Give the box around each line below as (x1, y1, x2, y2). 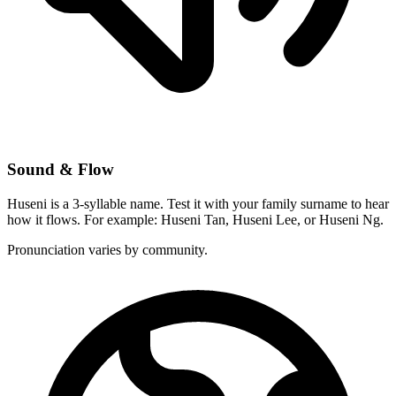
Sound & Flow (7, 160, 114, 179)
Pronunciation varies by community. (7, 241, 208, 257)
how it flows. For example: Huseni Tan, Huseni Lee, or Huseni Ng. (7, 211, 384, 227)
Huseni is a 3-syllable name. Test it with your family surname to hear (7, 195, 389, 211)
